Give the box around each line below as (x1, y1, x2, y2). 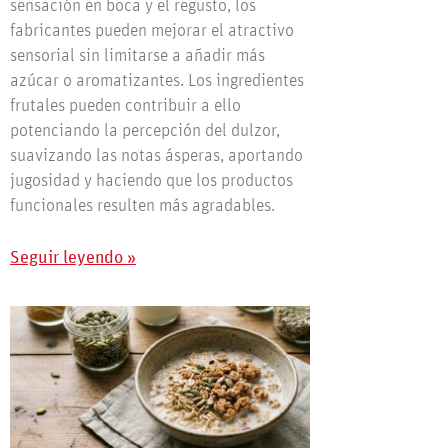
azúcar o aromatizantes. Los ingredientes (10, 72, 304, 91)
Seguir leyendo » (10, 249, 136, 268)
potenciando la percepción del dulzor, (10, 122, 280, 141)
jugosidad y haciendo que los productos (10, 172, 293, 191)
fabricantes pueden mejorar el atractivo (10, 22, 294, 41)
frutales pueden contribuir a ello (10, 97, 241, 116)
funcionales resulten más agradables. (10, 197, 275, 216)
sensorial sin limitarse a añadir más (10, 47, 265, 66)
